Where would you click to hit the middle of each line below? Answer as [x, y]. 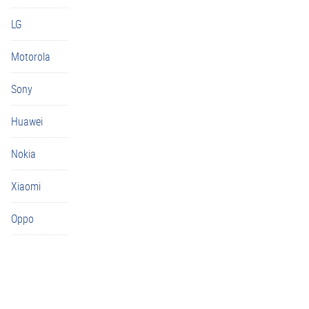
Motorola [31, 57]
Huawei [27, 121]
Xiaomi [26, 186]
